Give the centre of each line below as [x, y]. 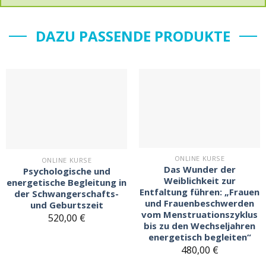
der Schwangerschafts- [66, 194]
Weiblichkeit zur [199, 181]
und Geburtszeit [66, 205]
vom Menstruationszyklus [199, 215]
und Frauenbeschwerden [199, 203]
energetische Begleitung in [66, 183]
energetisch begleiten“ [199, 237]
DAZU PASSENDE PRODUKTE [133, 36]
